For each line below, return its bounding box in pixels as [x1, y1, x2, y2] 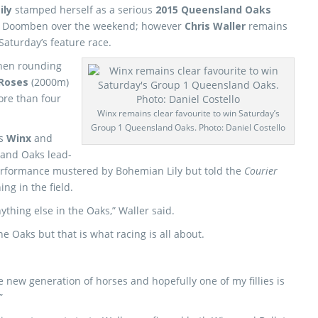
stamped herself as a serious [12, 3, 155, 16]
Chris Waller [185, 19, 246, 33]
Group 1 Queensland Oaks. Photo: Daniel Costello [91, 121, 285, 133]
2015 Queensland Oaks [155, 3, 271, 16]
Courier [244, 164, 278, 177]
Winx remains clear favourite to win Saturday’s [97, 107, 280, 119]
